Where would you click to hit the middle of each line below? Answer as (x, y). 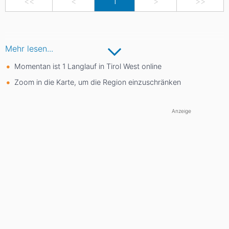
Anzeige (181, 111)
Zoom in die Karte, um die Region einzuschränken (98, 82)
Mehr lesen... (29, 48)
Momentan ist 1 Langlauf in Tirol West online (88, 66)
